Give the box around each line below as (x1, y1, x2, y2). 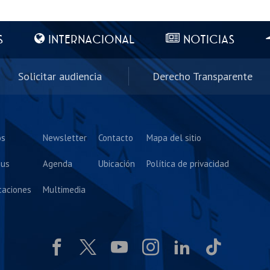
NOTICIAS (183, 32, 234, 48)
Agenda (43, 157, 73, 169)
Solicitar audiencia (17, 69, 102, 83)
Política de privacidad (146, 157, 230, 169)
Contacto (98, 131, 134, 143)
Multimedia (43, 183, 86, 195)
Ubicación (98, 157, 136, 169)
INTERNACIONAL (48, 32, 134, 48)
